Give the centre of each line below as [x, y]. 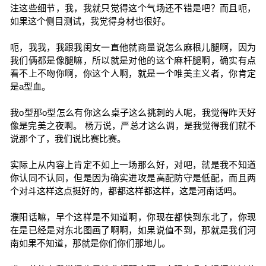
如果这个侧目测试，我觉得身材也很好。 [90, 21]
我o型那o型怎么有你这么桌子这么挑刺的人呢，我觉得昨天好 [133, 113]
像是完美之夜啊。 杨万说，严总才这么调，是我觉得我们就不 [133, 126]
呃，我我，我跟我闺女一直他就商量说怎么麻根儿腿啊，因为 [133, 47]
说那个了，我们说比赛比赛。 [68, 139]
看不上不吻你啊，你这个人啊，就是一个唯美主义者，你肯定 [133, 73]
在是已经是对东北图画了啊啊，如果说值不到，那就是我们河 [133, 230]
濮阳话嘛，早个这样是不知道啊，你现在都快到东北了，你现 [133, 217]
